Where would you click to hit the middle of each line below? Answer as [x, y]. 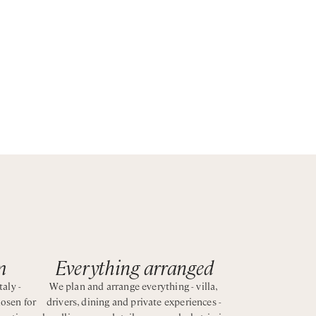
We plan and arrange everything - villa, [134, 286]
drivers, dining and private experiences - [134, 301]
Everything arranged [134, 267]
